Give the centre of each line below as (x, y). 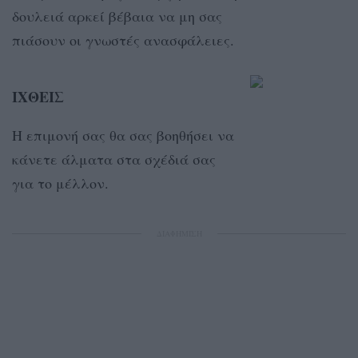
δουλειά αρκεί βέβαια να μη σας (117, 16)
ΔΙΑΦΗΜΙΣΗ (179, 233)
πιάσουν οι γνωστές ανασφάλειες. (123, 40)
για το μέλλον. (63, 183)
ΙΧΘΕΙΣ (38, 96)
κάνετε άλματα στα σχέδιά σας (114, 159)
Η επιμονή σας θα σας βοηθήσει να (123, 135)
